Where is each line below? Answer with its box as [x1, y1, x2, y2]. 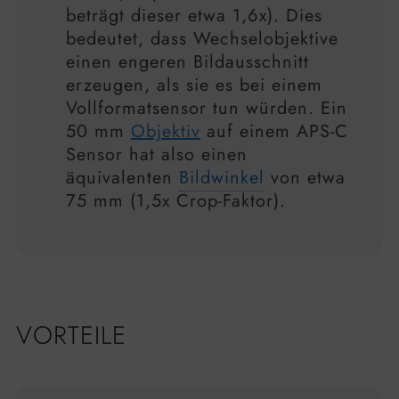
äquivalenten [66, 165, 179, 191]
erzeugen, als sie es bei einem [66, 72, 322, 99]
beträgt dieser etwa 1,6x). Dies [66, 3, 322, 29]
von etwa [265, 165, 346, 191]
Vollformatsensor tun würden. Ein [66, 95, 347, 122]
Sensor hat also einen [66, 142, 248, 168]
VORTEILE [16, 316, 126, 354]
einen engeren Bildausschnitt [66, 49, 309, 76]
